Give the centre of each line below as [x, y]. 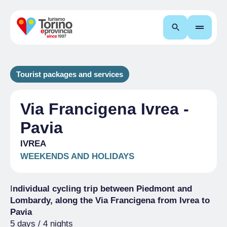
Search [196, 27]
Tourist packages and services [70, 74]
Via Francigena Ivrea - [105, 109]
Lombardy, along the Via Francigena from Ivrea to [110, 200]
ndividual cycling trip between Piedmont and [102, 189]
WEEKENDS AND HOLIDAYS [77, 156]
